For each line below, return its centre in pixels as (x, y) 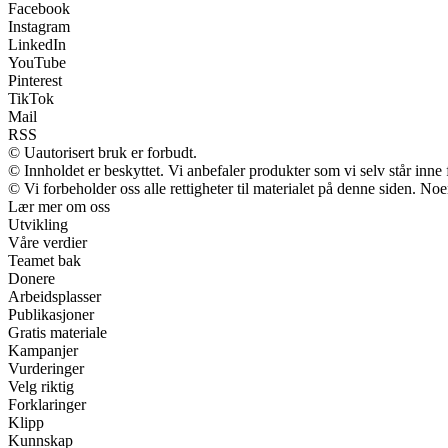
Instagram (39, 27)
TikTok (31, 99)
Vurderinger (46, 369)
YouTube (37, 63)
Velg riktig (41, 387)
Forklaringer (47, 405)
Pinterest (35, 81)
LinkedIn (37, 45)
